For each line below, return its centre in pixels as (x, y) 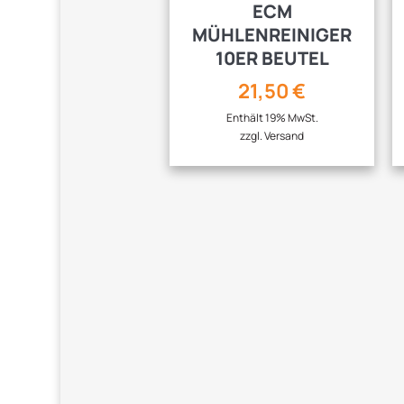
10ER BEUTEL (272, 58)
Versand (285, 135)
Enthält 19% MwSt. (272, 117)
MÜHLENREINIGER (272, 34)
